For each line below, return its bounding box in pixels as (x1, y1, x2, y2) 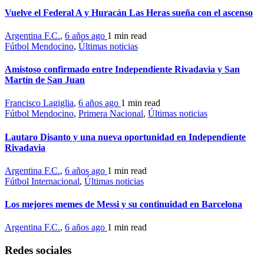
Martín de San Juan (5, 75, 85, 85)
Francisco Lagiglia (5, 98, 74, 108)
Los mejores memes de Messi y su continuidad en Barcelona (5, 199, 242, 210)
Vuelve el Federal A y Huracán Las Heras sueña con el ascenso (5, 7, 253, 18)
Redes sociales (5, 244, 71, 257)
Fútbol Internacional (5, 176, 80, 186)
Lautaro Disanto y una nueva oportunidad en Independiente (5, 131, 246, 142)
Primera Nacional (78, 108, 143, 119)
